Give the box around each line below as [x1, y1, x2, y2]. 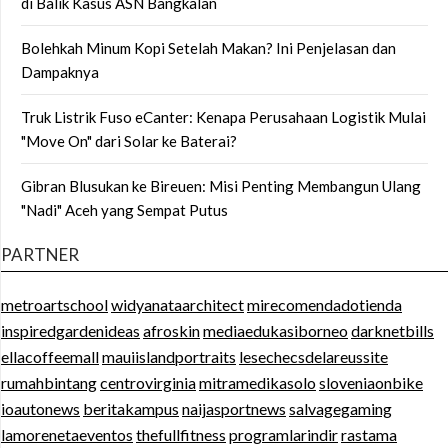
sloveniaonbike [319, 372, 423, 392]
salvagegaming [289, 398, 392, 418]
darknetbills [351, 320, 434, 340]
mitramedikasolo [199, 372, 316, 392]
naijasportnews [182, 398, 286, 418]
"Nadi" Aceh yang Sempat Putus [21, 200, 228, 219]
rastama [341, 424, 397, 444]
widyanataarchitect [111, 294, 244, 314]
